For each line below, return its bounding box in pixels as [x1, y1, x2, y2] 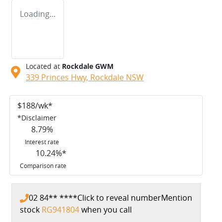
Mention [161, 192, 192, 203]
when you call [81, 204, 132, 215]
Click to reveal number [77, 192, 161, 203]
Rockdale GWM [62, 61, 113, 71]
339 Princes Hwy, [26, 71, 90, 83]
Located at [26, 61, 60, 71]
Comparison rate [20, 161, 67, 169]
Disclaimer [21, 112, 56, 122]
